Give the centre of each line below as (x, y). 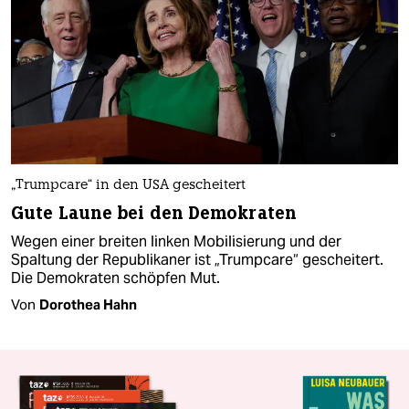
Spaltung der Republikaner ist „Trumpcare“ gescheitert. (197, 260)
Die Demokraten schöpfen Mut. (115, 278)
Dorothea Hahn (88, 305)
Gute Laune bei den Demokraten (154, 214)
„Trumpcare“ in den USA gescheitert (128, 186)
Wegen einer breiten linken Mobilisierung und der (176, 242)
